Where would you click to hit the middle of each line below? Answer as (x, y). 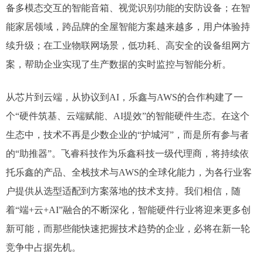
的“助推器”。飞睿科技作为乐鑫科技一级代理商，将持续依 (127, 154)
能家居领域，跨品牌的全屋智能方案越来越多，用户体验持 (128, 27)
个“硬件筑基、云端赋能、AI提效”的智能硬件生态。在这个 (128, 116)
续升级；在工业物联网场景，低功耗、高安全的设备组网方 (128, 45)
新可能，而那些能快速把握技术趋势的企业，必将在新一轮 (128, 229)
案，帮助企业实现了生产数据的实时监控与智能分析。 (119, 64)
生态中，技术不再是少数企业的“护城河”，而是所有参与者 (127, 135)
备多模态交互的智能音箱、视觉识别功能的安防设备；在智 (128, 8)
